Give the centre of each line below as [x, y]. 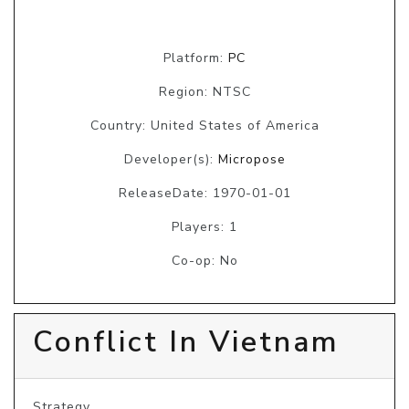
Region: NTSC [204, 92]
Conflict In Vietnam [186, 342]
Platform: [196, 58]
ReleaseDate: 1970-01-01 [204, 194]
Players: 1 [204, 227]
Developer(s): [171, 160]
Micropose [252, 160]
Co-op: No [204, 261]
